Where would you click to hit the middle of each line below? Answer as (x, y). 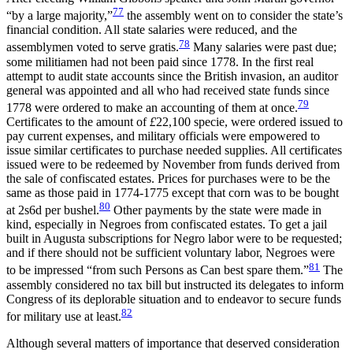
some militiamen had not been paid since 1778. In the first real (160, 61)
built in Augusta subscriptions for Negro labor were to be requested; (174, 239)
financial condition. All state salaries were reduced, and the (152, 30)
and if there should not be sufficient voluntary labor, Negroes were (171, 253)
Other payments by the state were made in (216, 210)
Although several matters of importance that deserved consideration (173, 344)
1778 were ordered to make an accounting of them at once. (152, 108)
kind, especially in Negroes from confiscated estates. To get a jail (167, 225)
